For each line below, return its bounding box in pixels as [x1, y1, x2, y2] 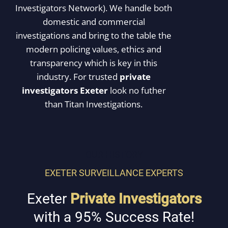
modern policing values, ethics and [26, 43, 161, 55]
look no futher [107, 84, 166, 96]
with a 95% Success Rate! [34, 208, 194, 225]
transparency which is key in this [30, 56, 157, 69]
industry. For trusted [37, 70, 120, 82]
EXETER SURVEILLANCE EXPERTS [45, 167, 183, 178]
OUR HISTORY [85, 149, 143, 160]
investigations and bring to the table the [16, 29, 172, 41]
